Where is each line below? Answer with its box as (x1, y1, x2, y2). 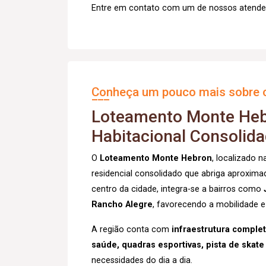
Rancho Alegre (91, 199, 153, 210)
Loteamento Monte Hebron (100, 153, 212, 163)
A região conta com (91, 224, 172, 235)
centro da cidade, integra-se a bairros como (91, 184, 264, 194)
